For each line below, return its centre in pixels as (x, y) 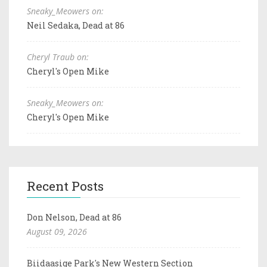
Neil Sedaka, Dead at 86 (76, 25)
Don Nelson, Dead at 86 (74, 217)
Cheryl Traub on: (58, 57)
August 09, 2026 (57, 231)
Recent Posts (65, 186)
